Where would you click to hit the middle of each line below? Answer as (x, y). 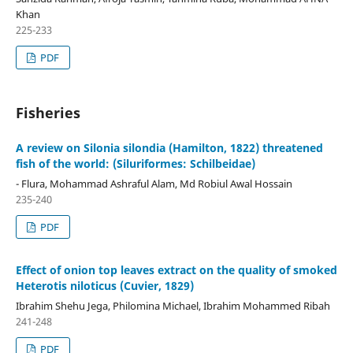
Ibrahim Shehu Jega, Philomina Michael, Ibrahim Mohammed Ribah (173, 305)
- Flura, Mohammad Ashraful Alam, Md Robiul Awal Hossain (154, 183)
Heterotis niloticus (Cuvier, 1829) (104, 285)
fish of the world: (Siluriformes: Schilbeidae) (135, 163)
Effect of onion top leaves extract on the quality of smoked (176, 269)
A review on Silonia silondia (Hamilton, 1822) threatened (169, 147)
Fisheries (48, 112)
